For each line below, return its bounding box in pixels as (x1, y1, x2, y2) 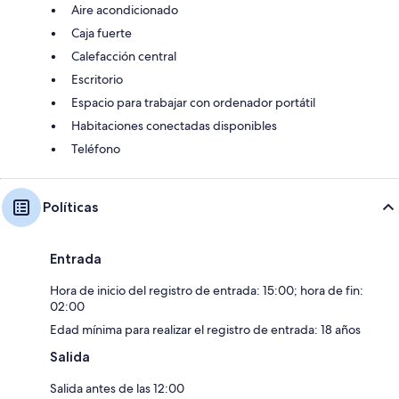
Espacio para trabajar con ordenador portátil (71, 94, 315, 110)
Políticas (43, 198, 98, 216)
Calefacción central (71, 47, 176, 64)
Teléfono (71, 140, 120, 157)
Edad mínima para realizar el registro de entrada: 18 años (50, 321, 361, 338)
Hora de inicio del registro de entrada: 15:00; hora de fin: (50, 281, 363, 298)
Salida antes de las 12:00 (50, 379, 184, 396)
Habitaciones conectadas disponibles (71, 117, 277, 134)
